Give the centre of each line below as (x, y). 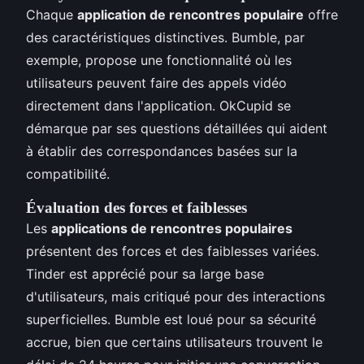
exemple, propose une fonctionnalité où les (159, 61)
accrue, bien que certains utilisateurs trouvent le (174, 342)
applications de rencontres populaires (172, 229)
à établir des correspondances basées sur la (162, 152)
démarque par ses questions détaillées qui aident (177, 129)
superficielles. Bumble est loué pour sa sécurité (171, 320)
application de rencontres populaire (191, 15)
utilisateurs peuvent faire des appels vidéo (156, 83)
